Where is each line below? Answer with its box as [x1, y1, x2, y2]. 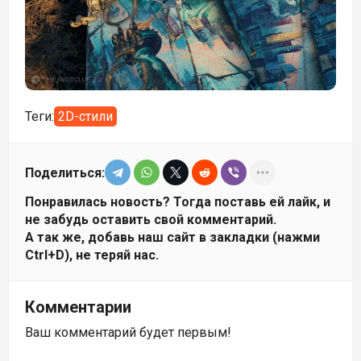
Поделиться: [25, 164, 105, 180]
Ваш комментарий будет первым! [25, 325, 231, 341]
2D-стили [58, 109, 113, 125]
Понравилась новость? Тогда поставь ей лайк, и [25, 194, 330, 210]
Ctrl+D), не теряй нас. [25, 247, 159, 263]
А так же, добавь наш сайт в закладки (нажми [25, 230, 320, 246]
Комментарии [25, 297, 131, 317]
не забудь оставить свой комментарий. [25, 212, 276, 228]
